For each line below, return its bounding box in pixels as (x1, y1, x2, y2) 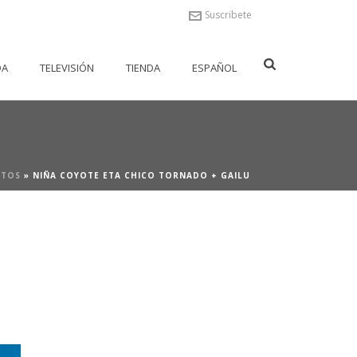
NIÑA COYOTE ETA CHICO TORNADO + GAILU (33, 170, 250, 181)
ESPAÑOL (192, 61, 237, 75)
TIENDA (126, 61, 161, 75)
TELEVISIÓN (40, 61, 95, 75)
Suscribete (205, 8, 252, 22)
